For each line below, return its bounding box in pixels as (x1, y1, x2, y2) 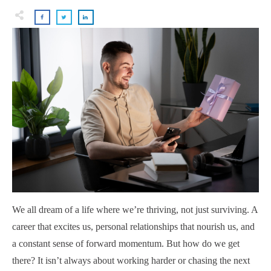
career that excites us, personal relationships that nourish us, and (12, 221, 255, 232)
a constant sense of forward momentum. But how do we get (12, 238, 240, 249)
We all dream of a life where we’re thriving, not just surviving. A (12, 204, 258, 215)
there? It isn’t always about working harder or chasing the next (12, 255, 250, 266)
